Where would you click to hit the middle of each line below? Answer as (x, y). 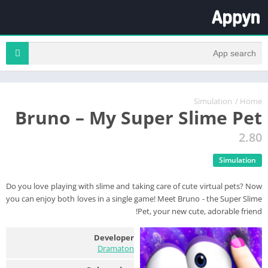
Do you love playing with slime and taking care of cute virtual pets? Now (134, 186)
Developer (114, 237)
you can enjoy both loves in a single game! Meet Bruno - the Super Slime (134, 198)
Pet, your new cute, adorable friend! (200, 211)
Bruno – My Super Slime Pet (138, 117)
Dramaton (116, 248)
